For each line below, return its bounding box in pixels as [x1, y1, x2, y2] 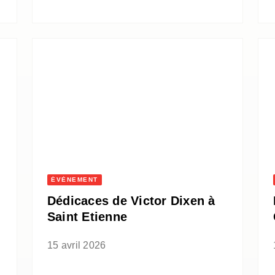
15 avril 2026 [47, 240, 106, 251]
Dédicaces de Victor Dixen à [47, 194, 215, 208]
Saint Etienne [47, 210, 128, 224]
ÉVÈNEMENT [51, 176, 98, 184]
